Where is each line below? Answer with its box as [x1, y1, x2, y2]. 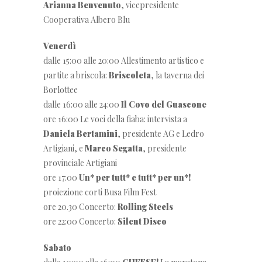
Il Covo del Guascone [121, 99, 206, 110]
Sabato [43, 242, 71, 253]
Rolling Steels [118, 201, 173, 212]
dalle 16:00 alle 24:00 [43, 99, 121, 110]
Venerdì [43, 40, 76, 51]
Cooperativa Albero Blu [43, 14, 130, 25]
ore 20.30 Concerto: [43, 201, 118, 212]
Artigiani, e [43, 143, 85, 154]
